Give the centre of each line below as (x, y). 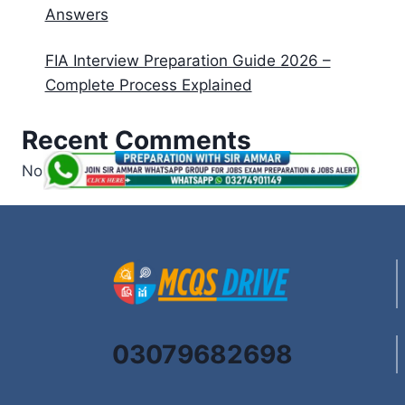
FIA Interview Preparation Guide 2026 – (188, 61)
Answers (76, 15)
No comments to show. (105, 170)
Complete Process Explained (148, 85)
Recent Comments (137, 140)
